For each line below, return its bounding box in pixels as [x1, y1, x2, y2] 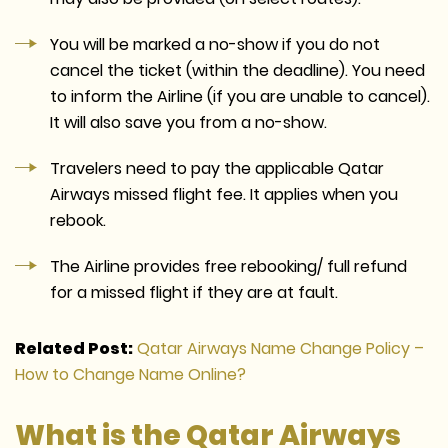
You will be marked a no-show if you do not [50, 32, 380, 56]
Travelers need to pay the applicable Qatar [50, 156, 384, 180]
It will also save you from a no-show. [50, 110, 327, 134]
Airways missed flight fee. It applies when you [50, 182, 398, 206]
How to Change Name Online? [15, 362, 246, 386]
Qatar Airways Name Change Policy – [137, 336, 424, 360]
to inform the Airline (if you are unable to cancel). [50, 84, 430, 108]
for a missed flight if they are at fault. [50, 280, 338, 304]
